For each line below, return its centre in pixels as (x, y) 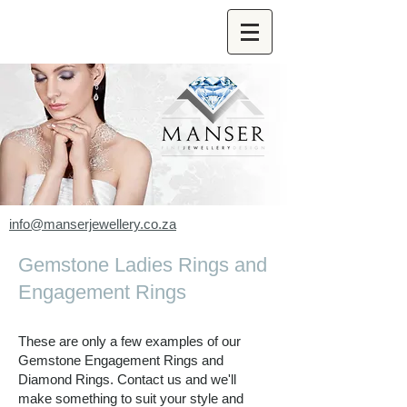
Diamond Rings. (66, 379)
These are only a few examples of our (129, 341)
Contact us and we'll (175, 379)
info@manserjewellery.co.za (93, 224)
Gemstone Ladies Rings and (143, 265)
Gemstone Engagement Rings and (121, 360)
